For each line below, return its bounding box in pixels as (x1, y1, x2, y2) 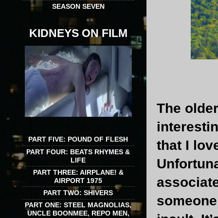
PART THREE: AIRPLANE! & (33, 168, 124, 176)
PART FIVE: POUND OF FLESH (28, 135, 128, 144)
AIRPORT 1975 (54, 176, 102, 184)
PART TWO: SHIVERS (43, 188, 113, 197)
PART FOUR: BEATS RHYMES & (26, 147, 130, 156)
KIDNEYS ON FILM (29, 27, 127, 40)
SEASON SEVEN (52, 2, 105, 10)
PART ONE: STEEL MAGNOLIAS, (25, 201, 131, 209)
